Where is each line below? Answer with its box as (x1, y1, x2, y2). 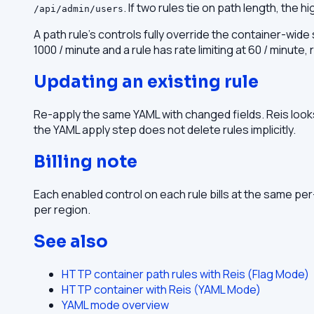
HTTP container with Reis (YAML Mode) (62, 281, 261, 297)
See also (34, 231, 108, 252)
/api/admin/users (34, 4, 123, 15)
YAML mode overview (62, 296, 169, 313)
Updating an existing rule (34, 71, 259, 93)
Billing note (34, 151, 137, 172)
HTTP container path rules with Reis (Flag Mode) (62, 266, 309, 282)
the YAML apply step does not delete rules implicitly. (34, 122, 296, 138)
